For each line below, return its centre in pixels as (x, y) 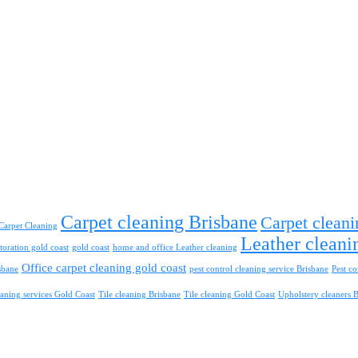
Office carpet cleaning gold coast (104, 268)
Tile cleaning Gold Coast (229, 295)
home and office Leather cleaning (175, 248)
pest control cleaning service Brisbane (259, 269)
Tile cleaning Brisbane (139, 295)
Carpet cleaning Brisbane (159, 223)
